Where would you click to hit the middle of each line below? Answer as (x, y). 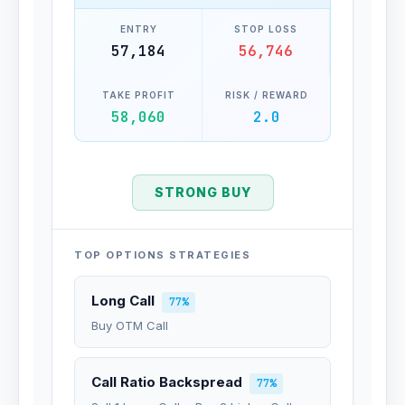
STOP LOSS (266, 29)
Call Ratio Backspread (167, 382)
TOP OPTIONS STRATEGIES (162, 255)
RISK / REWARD (266, 95)
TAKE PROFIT (138, 95)
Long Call (123, 301)
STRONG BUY (202, 192)
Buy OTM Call (130, 325)
